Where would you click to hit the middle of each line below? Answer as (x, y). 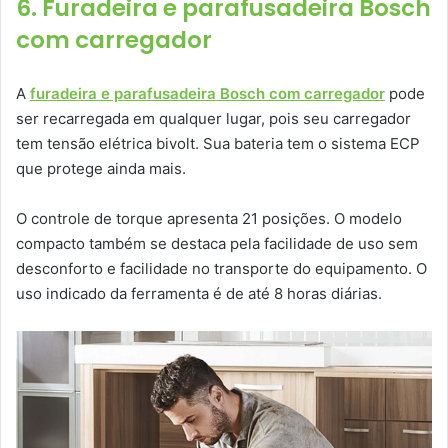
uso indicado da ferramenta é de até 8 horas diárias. (199, 294)
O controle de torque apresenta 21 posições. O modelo (209, 219)
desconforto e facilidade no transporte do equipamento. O (221, 269)
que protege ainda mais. (101, 169)
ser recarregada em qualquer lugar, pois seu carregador (213, 119)
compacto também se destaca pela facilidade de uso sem (217, 244)
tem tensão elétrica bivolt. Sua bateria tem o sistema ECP (218, 144)
